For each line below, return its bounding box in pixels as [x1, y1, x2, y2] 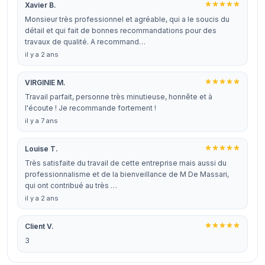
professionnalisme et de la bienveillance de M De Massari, [25, 170, 229, 179]
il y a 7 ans [25, 117, 58, 125]
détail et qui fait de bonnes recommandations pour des [25, 26, 216, 35]
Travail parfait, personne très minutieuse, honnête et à [25, 92, 212, 101]
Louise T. [25, 144, 58, 153]
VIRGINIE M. [25, 78, 66, 87]
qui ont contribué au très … [25, 181, 117, 190]
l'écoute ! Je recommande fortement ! [25, 104, 156, 112]
